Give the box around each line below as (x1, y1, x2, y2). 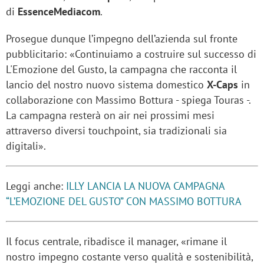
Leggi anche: (6, 179, 66, 193)
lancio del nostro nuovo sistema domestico (6, 78, 207, 92)
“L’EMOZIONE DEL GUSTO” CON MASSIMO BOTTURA (6, 194, 241, 209)
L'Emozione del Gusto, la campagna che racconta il (6, 62, 237, 77)
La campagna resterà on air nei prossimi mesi (6, 108, 214, 123)
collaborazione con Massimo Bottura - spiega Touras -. (6, 93, 250, 107)
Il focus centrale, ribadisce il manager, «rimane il (6, 235, 227, 249)
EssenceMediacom (18, 5, 100, 19)
